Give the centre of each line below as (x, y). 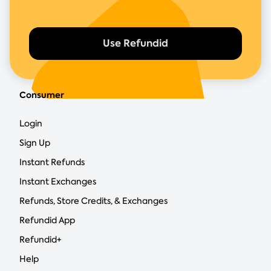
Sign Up (35, 142)
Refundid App (47, 220)
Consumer (42, 95)
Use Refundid (135, 43)
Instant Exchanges (58, 181)
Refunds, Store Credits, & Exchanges (93, 201)
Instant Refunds (52, 162)
